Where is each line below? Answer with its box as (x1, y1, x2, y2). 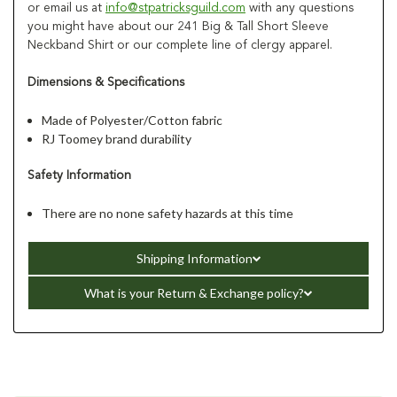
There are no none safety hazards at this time (42, 205, 294, 221)
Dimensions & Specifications (27, 75, 184, 89)
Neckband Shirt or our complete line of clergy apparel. (27, 38, 332, 51)
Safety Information (27, 168, 131, 182)
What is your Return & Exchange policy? (84, 284, 304, 300)
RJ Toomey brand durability (42, 130, 192, 146)
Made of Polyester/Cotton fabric (42, 112, 223, 128)
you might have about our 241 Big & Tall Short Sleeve (27, 19, 329, 33)
